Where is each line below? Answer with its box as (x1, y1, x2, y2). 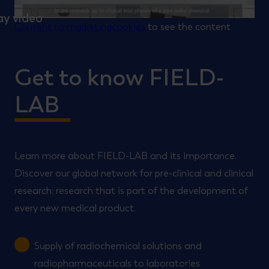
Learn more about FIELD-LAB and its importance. (14, 150, 237, 162)
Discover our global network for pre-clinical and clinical (14, 167, 253, 179)
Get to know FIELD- (14, 63, 224, 91)
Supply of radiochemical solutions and (34, 240, 202, 252)
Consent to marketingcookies (14, 20, 145, 32)
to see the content (145, 20, 231, 32)
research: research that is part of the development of (14, 184, 248, 196)
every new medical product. (14, 202, 136, 214)
